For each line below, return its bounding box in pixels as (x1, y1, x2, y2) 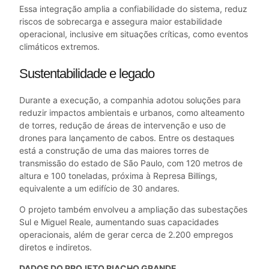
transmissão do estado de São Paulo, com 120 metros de (19, 157, 243, 168)
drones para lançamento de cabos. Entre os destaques (19, 132, 234, 143)
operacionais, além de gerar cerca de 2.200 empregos (19, 229, 233, 240)
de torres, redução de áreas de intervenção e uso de (19, 119, 226, 130)
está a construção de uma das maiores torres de (19, 145, 209, 156)
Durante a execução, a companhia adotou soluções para (19, 94, 241, 105)
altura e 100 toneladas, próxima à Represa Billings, (19, 170, 217, 181)
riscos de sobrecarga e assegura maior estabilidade (19, 16, 222, 26)
